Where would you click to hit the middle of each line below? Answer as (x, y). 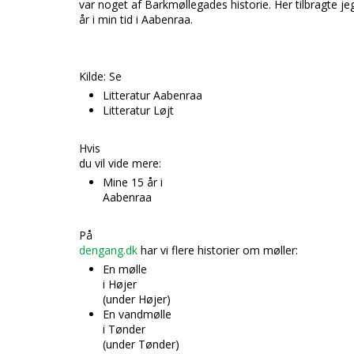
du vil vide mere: (120, 163)
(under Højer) (137, 299)
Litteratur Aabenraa (153, 95)
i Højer (120, 284)
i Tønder (124, 329)
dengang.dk (108, 250)
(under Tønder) (141, 344)
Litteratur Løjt (138, 110)
